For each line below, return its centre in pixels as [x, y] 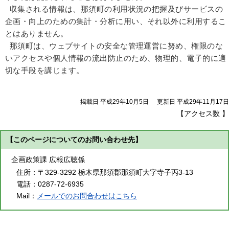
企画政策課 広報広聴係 [48, 159]
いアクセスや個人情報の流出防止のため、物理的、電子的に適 [116, 58]
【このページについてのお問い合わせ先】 [74, 139]
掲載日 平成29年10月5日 [114, 101]
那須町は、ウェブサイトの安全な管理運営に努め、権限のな [114, 46]
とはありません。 [37, 33]
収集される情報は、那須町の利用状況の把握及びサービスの [114, 9]
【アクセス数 [199, 113]
